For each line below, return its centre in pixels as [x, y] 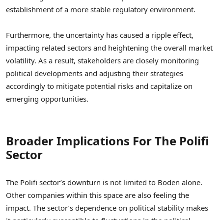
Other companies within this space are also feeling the [97, 195]
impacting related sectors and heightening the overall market [109, 48]
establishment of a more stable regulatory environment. [102, 10]
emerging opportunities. [47, 99]
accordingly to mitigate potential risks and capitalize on [99, 86]
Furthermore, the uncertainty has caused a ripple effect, [100, 35]
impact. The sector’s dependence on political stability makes [107, 208]
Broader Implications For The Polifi [108, 140]
